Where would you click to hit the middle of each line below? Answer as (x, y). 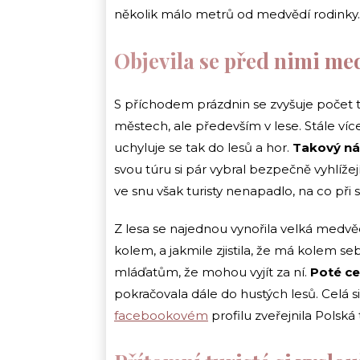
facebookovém (161, 315)
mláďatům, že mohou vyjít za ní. (211, 272)
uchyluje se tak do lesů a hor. (203, 147)
